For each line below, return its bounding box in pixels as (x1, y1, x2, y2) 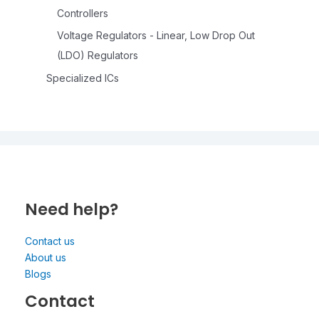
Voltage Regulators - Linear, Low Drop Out (57, 29, 255, 42)
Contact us (25, 234, 75, 247)
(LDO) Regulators (57, 49, 138, 62)
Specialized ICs (46, 71, 119, 84)
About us (25, 251, 66, 263)
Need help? (25, 197, 118, 221)
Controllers (57, 6, 108, 19)
